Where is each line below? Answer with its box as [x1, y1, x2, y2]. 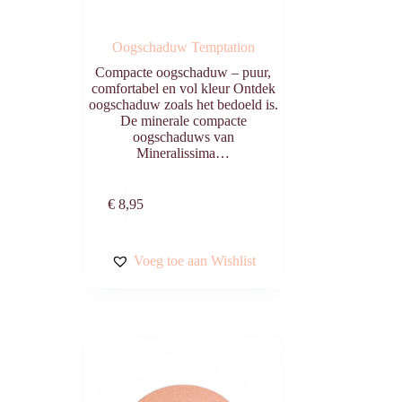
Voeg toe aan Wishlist [133, 252, 256, 268]
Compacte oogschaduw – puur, [95, 65, 272, 81]
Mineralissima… [136, 145, 231, 162]
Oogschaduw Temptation [111, 39, 255, 56]
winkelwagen [198, 204, 284, 223]
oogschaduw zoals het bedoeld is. [88, 97, 278, 113]
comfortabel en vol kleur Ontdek [91, 81, 275, 97]
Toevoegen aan [190, 186, 292, 205]
